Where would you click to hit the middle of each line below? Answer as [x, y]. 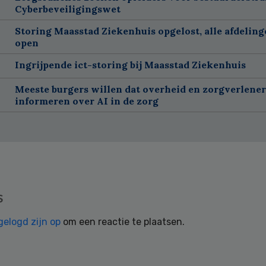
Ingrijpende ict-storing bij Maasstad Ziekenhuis [130, 64]
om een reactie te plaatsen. [123, 221]
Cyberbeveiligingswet [67, 9]
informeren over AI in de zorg [86, 101]
